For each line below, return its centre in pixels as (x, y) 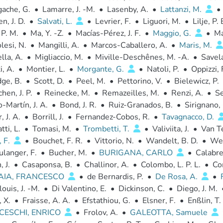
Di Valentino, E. (79, 189)
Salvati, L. (56, 21)
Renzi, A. (187, 93)
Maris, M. (196, 45)
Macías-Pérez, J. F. (108, 33)
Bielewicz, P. (196, 81)
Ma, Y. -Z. (47, 33)
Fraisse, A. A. (46, 201)
